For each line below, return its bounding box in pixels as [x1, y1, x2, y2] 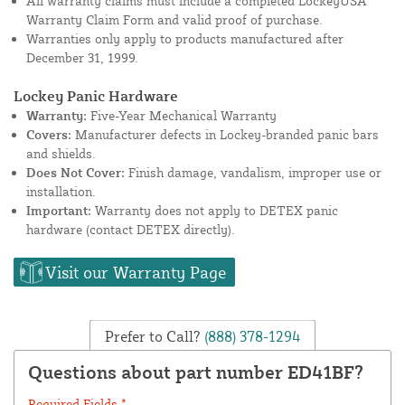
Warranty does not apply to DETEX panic [91, 202, 338, 219]
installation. [26, 184, 96, 200]
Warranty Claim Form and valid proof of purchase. [26, 12, 323, 28]
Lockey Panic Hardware [14, 87, 178, 106]
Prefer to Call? [104, 326, 201, 345]
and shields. [26, 146, 96, 162]
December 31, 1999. [26, 50, 138, 66]
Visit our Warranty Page [45, 262, 226, 283]
